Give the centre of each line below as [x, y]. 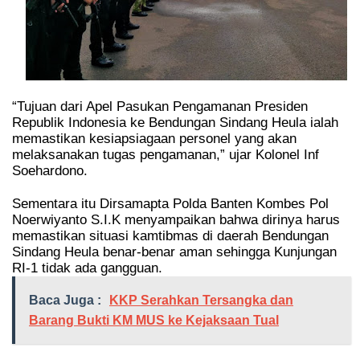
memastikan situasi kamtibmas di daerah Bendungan [170, 235]
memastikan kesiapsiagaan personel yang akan [154, 139]
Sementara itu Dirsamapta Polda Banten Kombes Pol [170, 203]
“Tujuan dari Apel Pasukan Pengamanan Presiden [160, 107]
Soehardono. [52, 171]
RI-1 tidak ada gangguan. [89, 268]
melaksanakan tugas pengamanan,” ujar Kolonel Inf [166, 155]
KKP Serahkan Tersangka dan [201, 300]
